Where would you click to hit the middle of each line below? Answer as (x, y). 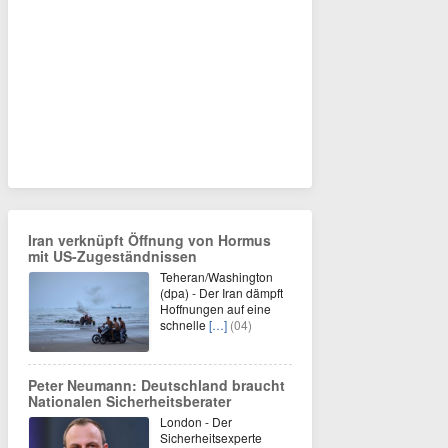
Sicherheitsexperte (211, 437)
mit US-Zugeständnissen (112, 256)
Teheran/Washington (216, 276)
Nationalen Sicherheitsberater (129, 401)
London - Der (196, 421)
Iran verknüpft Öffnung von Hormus (149, 240)
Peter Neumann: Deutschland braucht (156, 385)
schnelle (184, 324)
